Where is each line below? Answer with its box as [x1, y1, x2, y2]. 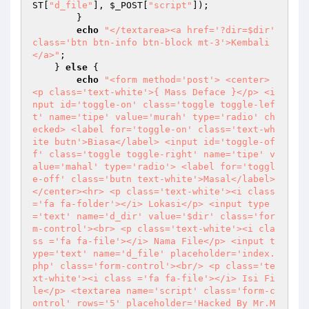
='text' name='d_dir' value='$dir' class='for [32, 211, 275, 221]
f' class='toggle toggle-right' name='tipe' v [32, 149, 275, 159]
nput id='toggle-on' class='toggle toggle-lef [32, 99, 275, 110]
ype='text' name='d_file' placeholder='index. [32, 248, 275, 259]
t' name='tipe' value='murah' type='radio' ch [32, 112, 275, 122]
